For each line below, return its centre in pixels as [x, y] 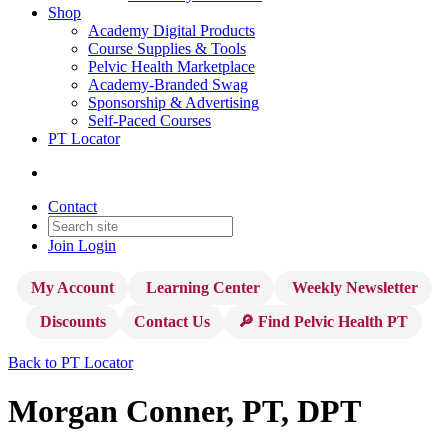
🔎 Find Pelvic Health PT [323, 321]
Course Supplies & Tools [167, 48]
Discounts [73, 321]
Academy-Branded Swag [168, 84]
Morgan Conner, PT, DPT [184, 411]
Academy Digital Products [171, 30]
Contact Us [172, 321]
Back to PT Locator [70, 362]
